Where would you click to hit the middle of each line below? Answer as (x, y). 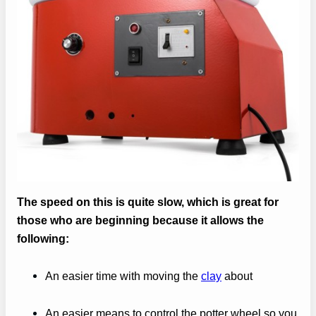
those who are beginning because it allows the (140, 220)
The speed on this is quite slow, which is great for (148, 202)
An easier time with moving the (123, 276)
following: (43, 239)
